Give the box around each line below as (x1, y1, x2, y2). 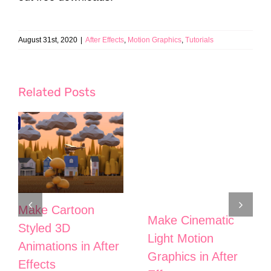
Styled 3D (18, 221, 70, 235)
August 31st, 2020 (18, 36, 77, 45)
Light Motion (148, 231, 214, 245)
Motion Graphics (128, 36, 181, 45)
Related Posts (18, 85, 96, 100)
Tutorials (185, 36, 214, 45)
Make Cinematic (148, 213, 234, 227)
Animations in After (18, 240, 119, 253)
